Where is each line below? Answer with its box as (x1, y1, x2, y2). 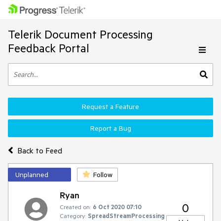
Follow (93, 170, 112, 179)
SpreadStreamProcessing (88, 212, 165, 220)
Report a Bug (90, 124, 131, 133)
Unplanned (15, 170, 48, 179)
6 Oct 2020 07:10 (93, 203, 142, 211)
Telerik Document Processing (8, 27, 153, 41)
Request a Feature (82, 102, 139, 111)
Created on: (60, 203, 91, 211)
